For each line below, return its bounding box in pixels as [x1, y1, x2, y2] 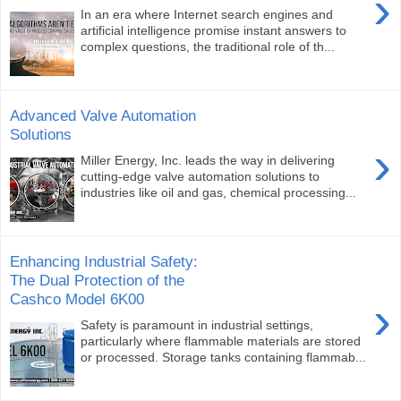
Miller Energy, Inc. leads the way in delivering [81, 152, 336, 167]
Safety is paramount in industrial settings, [81, 317, 314, 332]
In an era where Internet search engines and [81, 6, 334, 21]
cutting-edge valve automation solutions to [81, 168, 320, 183]
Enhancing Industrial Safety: [10, 252, 198, 271]
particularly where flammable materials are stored [81, 333, 362, 348]
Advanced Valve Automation [10, 107, 196, 125]
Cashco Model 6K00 [10, 290, 144, 309]
